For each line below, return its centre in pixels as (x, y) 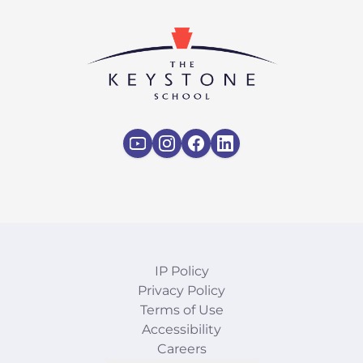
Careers (181, 348)
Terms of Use (181, 310)
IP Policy (181, 271)
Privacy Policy (181, 290)
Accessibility (181, 329)
